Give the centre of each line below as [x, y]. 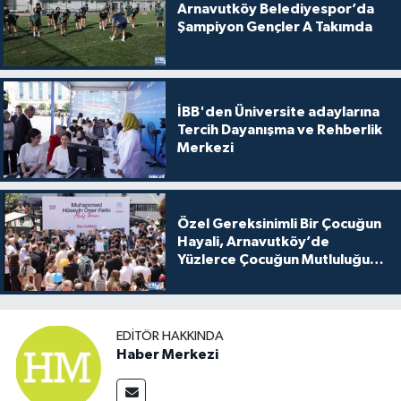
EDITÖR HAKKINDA [170, 337]
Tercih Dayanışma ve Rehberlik [279, 129]
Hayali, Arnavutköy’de [253, 242]
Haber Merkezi [167, 355]
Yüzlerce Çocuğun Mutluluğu [273, 260]
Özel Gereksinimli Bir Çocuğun [279, 224]
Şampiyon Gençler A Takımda [274, 26]
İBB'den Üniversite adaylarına [278, 111]
